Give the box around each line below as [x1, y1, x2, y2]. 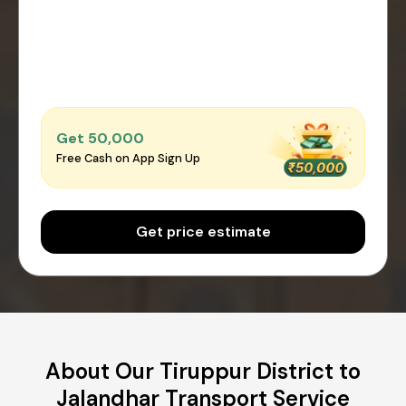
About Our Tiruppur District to [45, 356, 361, 385]
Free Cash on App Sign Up [56, 150, 200, 167]
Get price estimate [135, 221, 271, 241]
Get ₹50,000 [56, 129, 144, 149]
